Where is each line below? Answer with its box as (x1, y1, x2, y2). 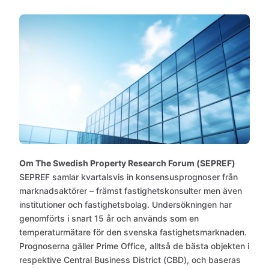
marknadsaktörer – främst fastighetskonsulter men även (19, 186, 242, 196)
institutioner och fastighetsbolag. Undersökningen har (19, 199, 232, 210)
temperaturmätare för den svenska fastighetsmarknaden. (19, 227, 247, 237)
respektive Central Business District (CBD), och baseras (19, 255, 241, 265)
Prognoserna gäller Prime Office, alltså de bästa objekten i (19, 241, 249, 251)
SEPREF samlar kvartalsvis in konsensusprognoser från (19, 172, 238, 182)
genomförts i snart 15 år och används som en (19, 213, 199, 223)
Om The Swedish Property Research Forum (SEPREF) (19, 158, 235, 168)
